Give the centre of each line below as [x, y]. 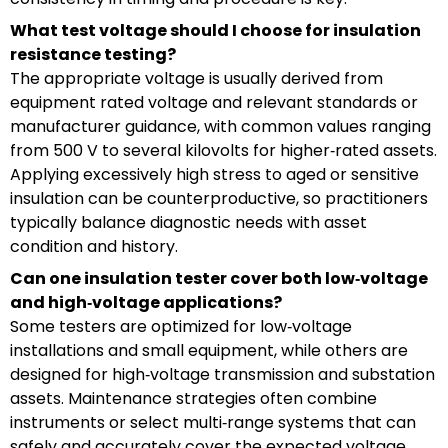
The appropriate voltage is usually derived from [196, 78]
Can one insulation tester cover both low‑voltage [219, 278]
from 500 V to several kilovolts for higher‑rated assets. [223, 150]
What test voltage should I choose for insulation [215, 30]
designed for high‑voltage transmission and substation [222, 374]
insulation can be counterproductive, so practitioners [219, 198]
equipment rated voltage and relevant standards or [214, 102]
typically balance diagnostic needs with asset [188, 222]
